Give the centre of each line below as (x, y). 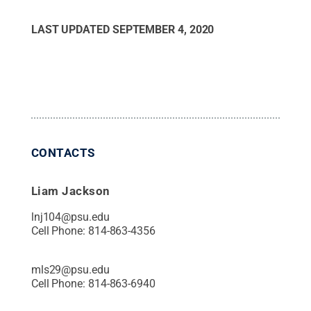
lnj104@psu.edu (70, 217)
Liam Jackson (70, 191)
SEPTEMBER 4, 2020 (163, 29)
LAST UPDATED (72, 29)
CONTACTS (63, 152)
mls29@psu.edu (70, 269)
